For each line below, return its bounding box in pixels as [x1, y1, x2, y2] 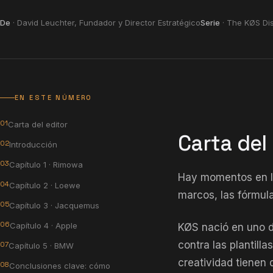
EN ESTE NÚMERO [15, 93, 93, 102]
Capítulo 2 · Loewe [9, 180, 80, 190]
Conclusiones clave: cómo [9, 261, 110, 271]
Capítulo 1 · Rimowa [9, 160, 83, 170]
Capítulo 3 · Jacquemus [9, 200, 99, 210]
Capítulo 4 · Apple [10, 220, 77, 230]
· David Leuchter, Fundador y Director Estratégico [10, 17, 200, 27]
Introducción [9, 140, 57, 150]
